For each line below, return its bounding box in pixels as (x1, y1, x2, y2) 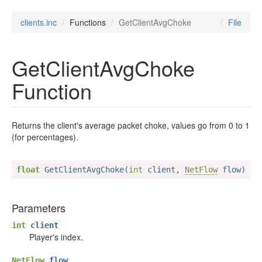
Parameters (12, 200, 65, 215)
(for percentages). (12, 131, 78, 143)
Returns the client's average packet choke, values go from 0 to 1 (12, 119, 250, 131)
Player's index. (29, 231, 83, 243)
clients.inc (20, 16, 57, 28)
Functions (70, 16, 106, 28)
